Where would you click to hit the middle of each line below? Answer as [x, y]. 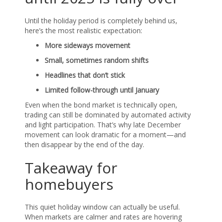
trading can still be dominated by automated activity [108, 114]
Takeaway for [71, 167]
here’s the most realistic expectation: [83, 30]
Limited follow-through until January [102, 90]
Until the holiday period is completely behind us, [101, 20]
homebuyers [69, 184]
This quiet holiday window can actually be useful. [102, 207]
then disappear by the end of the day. [84, 144]
